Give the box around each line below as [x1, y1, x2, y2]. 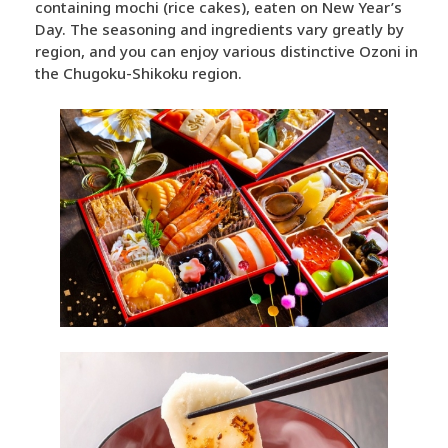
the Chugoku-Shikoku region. [35, 63, 242, 84]
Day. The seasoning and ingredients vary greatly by [35, 19, 404, 40]
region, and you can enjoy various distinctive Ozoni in [35, 41, 418, 62]
